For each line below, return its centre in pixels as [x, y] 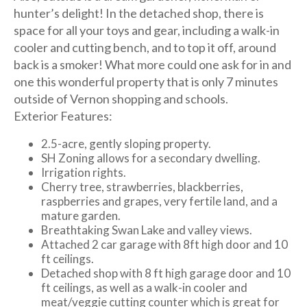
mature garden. [81, 216]
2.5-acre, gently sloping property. [126, 144]
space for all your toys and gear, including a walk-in [147, 30]
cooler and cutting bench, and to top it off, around [145, 47]
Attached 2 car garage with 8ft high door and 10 [164, 244]
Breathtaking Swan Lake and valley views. [147, 230]
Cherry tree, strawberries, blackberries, [142, 187]
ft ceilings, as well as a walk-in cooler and [144, 287]
